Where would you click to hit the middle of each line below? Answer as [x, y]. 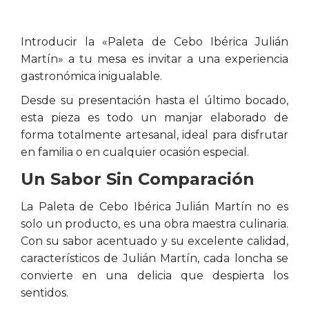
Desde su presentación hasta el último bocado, [154, 100]
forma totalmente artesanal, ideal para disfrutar [154, 135]
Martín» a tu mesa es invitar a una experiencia [154, 59]
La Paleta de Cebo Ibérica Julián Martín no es [154, 207]
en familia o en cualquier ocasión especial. [135, 152]
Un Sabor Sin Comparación [138, 179]
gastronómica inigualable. [91, 76]
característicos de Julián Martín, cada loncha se [154, 258]
